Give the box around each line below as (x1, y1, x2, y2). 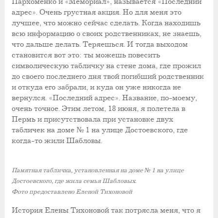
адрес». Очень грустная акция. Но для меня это (12, 7, 182, 17)
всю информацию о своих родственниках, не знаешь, (12, 29, 201, 38)
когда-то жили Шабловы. (12, 136, 102, 145)
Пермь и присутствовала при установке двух (12, 114, 173, 124)
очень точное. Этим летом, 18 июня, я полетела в (12, 104, 185, 113)
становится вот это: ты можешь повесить (12, 50, 160, 60)
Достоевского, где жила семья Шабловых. (12, 178, 136, 185)
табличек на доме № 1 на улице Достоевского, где (12, 125, 188, 135)
